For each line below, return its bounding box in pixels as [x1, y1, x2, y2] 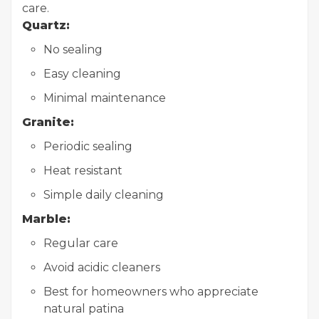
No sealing [43, 43, 103, 56]
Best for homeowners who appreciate [43, 285, 258, 298]
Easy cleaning [43, 67, 121, 80]
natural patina [43, 302, 124, 315]
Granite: [22, 115, 74, 129]
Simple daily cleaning [43, 188, 164, 202]
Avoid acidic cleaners [43, 261, 160, 274]
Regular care [43, 236, 118, 250]
